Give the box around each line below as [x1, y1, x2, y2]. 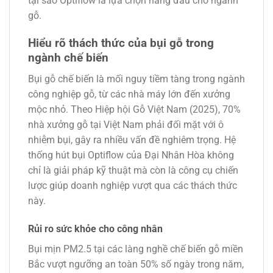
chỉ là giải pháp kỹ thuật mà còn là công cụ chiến [28, 164, 238, 176]
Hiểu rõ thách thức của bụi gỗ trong [28, 36, 214, 51]
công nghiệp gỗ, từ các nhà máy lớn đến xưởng [28, 88, 230, 100]
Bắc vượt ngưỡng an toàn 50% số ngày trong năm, [28, 258, 244, 270]
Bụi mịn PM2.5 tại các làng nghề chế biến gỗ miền [28, 243, 243, 255]
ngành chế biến [28, 51, 108, 65]
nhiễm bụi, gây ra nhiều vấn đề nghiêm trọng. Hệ [28, 133, 236, 146]
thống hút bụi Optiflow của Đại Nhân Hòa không [28, 149, 234, 161]
